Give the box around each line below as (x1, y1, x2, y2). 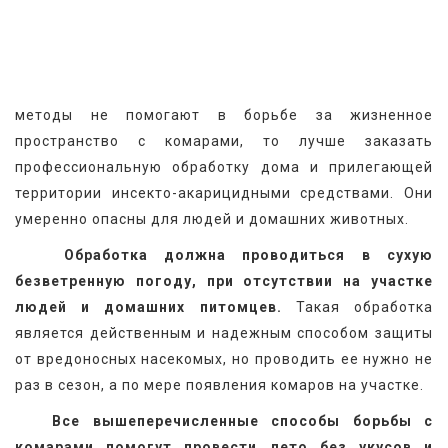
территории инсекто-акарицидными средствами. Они (15, 185, 433, 202)
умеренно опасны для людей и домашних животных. (15, 211, 409, 228)
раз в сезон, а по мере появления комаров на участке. (15, 377, 424, 394)
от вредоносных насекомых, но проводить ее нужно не (15, 351, 433, 368)
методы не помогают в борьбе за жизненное (15, 107, 433, 124)
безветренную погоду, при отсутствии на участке (15, 273, 433, 290)
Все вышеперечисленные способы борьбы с (52, 413, 434, 430)
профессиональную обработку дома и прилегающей (15, 159, 433, 176)
